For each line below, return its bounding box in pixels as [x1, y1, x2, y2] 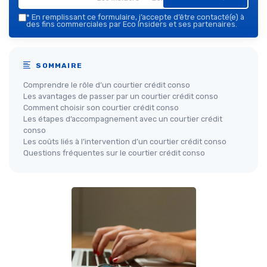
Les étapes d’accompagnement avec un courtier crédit [23, 114, 222, 124]
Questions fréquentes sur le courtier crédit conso [23, 148, 205, 158]
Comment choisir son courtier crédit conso [23, 103, 179, 113]
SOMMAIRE [33, 61, 83, 70]
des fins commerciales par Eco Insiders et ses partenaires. [26, 20, 237, 29]
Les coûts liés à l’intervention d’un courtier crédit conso [23, 137, 226, 147]
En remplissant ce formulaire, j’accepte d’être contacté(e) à [30, 13, 244, 22]
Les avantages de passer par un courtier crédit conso [23, 92, 218, 101]
